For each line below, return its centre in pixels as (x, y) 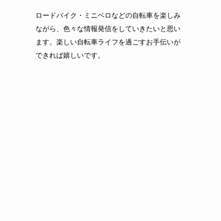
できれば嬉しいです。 (70, 55)
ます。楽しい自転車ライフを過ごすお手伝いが (108, 42)
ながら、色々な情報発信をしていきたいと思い (108, 28)
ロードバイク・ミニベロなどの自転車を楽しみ (108, 15)
